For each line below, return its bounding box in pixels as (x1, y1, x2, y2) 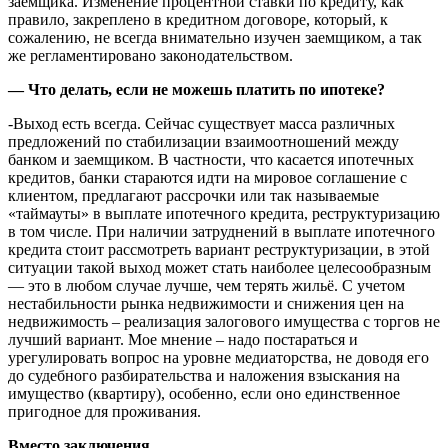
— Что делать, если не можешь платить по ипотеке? (8, 80, 385, 98)
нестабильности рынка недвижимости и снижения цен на (8, 294, 404, 312)
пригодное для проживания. (8, 402, 201, 420)
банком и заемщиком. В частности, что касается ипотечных (8, 150, 414, 168)
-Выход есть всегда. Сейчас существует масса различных (8, 114, 395, 132)
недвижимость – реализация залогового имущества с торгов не (8, 312, 440, 330)
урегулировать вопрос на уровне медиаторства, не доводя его (8, 348, 429, 366)
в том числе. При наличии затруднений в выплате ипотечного (8, 222, 435, 240)
